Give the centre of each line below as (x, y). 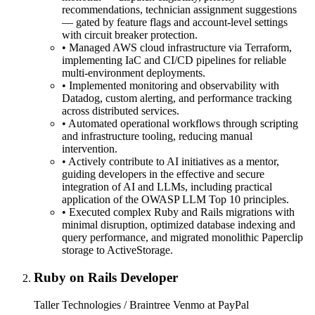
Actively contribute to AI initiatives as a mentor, (174, 162)
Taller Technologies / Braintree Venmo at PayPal (141, 304)
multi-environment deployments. (134, 73)
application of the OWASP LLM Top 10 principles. (175, 200)
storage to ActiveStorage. (117, 250)
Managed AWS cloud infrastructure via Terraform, (180, 48)
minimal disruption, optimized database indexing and (179, 225)
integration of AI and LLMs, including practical (167, 187)
